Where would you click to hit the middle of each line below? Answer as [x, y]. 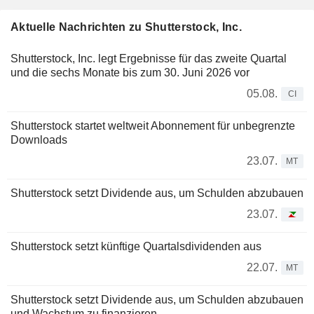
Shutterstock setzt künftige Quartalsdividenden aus [136, 246]
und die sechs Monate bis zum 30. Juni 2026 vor [130, 72]
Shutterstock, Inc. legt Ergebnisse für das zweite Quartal [149, 58]
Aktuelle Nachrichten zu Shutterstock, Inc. [126, 27]
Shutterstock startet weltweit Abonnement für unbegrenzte [153, 125]
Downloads [39, 139]
